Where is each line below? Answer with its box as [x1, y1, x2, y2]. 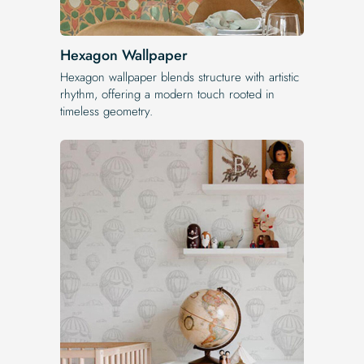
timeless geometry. [60, 102, 153, 120]
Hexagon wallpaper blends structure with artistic [60, 67, 299, 86]
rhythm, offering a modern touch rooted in [60, 84, 275, 103]
